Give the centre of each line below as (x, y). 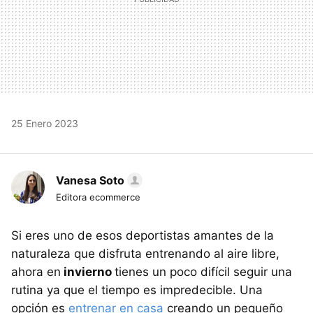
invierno (88, 271)
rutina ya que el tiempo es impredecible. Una (137, 290)
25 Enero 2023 (45, 123)
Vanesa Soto (90, 180)
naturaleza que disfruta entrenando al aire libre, (145, 253)
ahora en (36, 271)
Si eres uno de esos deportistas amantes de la (143, 235)
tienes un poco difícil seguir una (203, 271)
